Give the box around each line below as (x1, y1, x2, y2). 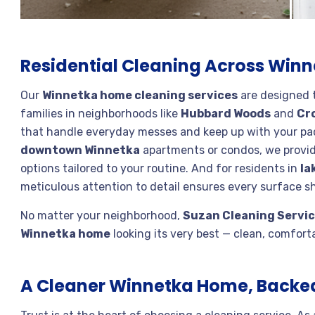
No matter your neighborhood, (20, 208, 183, 222)
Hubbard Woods (181, 106, 271, 120)
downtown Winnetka (20, 143, 140, 157)
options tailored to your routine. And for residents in (20, 161, 300, 175)
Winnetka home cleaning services (42, 88, 238, 102)
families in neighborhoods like (20, 106, 181, 120)
